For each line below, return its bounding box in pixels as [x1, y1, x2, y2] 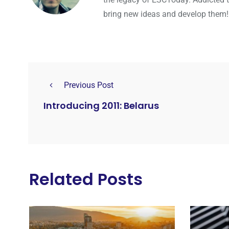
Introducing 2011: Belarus [43, 99, 159, 112]
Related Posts [29, 168, 143, 191]
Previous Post [64, 80, 113, 90]
